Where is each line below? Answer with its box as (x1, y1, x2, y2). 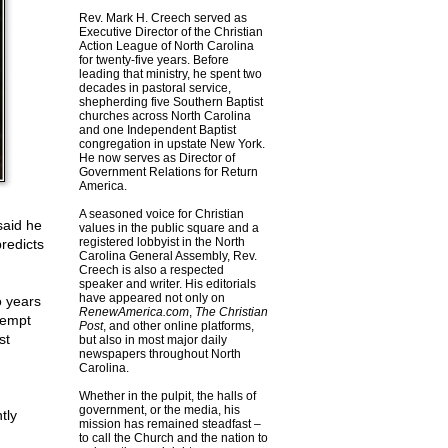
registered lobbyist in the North (78, 235, 245, 249)
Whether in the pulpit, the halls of (78, 389, 256, 403)
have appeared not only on (78, 291, 225, 305)
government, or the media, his (78, 403, 240, 417)
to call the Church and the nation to (78, 431, 268, 445)
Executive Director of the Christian (78, 25, 263, 39)
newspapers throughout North (78, 347, 241, 361)
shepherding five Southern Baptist (78, 95, 263, 109)
